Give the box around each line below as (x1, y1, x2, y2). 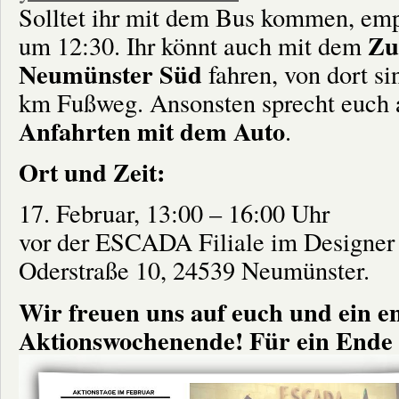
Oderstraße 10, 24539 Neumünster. (19, 253, 370, 288)
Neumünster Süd (19, 54, 202, 93)
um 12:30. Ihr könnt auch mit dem (19, 28, 362, 62)
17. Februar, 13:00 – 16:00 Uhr (19, 196, 330, 231)
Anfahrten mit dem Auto (19, 111, 285, 150)
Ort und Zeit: (19, 152, 165, 191)
